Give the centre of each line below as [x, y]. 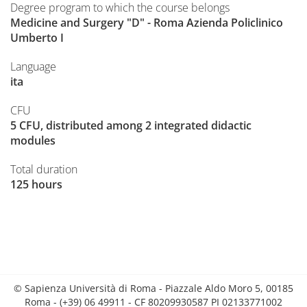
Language [33, 66]
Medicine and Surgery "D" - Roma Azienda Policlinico [147, 23]
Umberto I [37, 38]
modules [33, 140]
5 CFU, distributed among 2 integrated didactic [131, 125]
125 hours [36, 184]
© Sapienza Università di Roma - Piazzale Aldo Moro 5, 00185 [153, 288]
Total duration [44, 169]
